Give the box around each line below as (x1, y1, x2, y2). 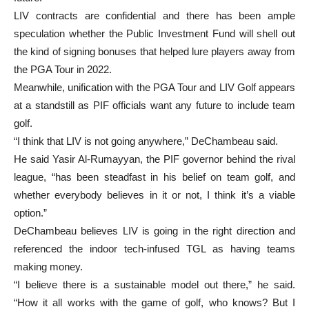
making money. (14, 260, 83, 272)
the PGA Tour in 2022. (14, 63, 112, 75)
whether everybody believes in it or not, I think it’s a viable (14, 188, 295, 201)
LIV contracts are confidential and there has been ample (14, 9, 295, 21)
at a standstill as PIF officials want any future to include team (14, 99, 295, 111)
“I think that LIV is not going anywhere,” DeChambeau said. (14, 134, 278, 147)
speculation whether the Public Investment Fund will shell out (14, 27, 295, 39)
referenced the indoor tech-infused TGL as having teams (14, 242, 295, 255)
